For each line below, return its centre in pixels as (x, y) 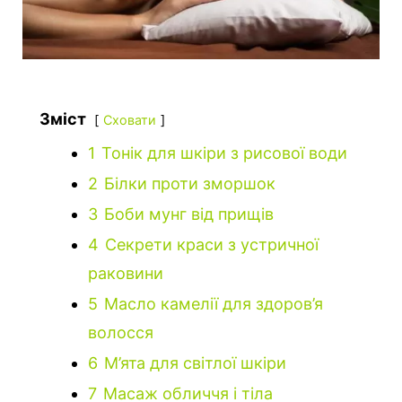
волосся (121, 333)
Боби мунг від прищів (189, 214)
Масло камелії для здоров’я (214, 304)
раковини (126, 274)
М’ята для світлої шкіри (195, 363)
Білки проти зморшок (190, 184)
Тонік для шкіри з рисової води (224, 153)
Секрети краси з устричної (212, 245)
